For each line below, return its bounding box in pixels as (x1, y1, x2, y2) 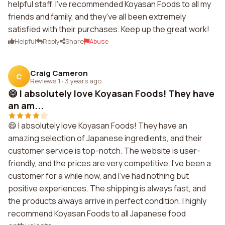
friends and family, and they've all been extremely (8, 11, 186, 22)
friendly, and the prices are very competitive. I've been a (8, 158, 211, 169)
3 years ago (65, 76, 101, 85)
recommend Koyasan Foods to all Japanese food (8, 208, 186, 219)
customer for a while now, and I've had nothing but (8, 170, 189, 181)
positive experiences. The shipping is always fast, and (8, 183, 206, 194)
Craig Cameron (30, 67, 88, 78)
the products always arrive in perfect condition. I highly (8, 195, 206, 206)
